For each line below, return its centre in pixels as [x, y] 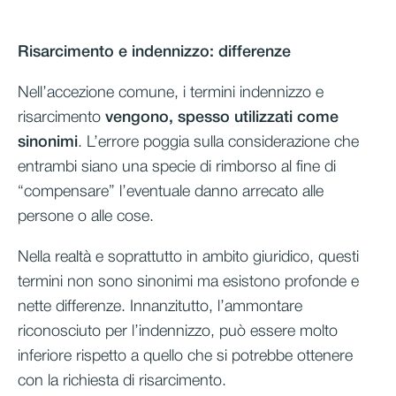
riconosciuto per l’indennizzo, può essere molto [178, 331]
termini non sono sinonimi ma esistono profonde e [188, 282]
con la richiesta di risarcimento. [122, 381]
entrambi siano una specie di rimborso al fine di [177, 167]
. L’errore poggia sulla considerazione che [218, 142]
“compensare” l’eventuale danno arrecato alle [171, 191]
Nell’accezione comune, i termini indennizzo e [171, 92]
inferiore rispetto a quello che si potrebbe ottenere [185, 356]
